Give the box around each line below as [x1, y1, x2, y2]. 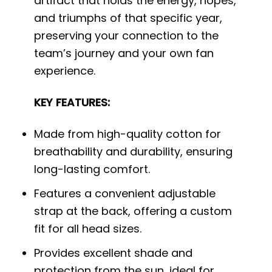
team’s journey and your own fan [34, 45, 214, 61]
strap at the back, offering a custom [34, 203, 233, 219]
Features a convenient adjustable [34, 186, 216, 202]
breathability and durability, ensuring [34, 144, 233, 160]
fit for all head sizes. [34, 221, 142, 237]
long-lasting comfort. [34, 161, 151, 177]
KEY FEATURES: [34, 95, 110, 110]
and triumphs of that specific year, [34, 10, 223, 25]
